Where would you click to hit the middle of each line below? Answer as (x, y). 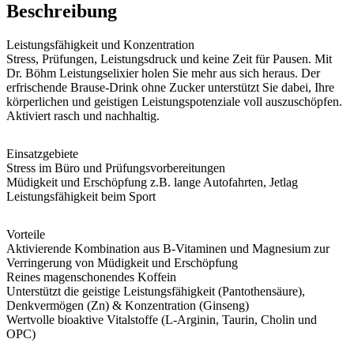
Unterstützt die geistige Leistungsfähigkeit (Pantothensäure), (156, 291)
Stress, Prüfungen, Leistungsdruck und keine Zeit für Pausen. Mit (169, 58)
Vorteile (26, 234)
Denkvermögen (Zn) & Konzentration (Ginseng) (128, 305)
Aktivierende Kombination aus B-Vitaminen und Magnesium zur (168, 248)
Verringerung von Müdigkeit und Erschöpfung (122, 262)
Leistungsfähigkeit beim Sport (81, 196)
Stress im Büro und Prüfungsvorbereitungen (116, 168)
